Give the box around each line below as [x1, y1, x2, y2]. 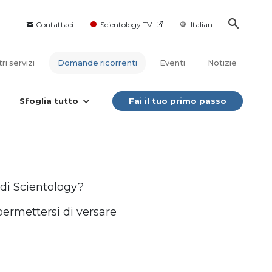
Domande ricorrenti [57, 58, 137, 68]
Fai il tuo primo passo [129, 96, 226, 106]
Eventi [159, 58, 185, 68]
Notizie [208, 58, 237, 68]
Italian [191, 20, 212, 29]
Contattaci [35, 20, 73, 29]
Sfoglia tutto [19, 96, 78, 106]
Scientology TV [100, 20, 152, 29]
